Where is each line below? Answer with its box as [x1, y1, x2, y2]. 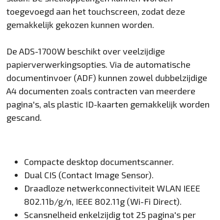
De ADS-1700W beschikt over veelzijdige [6, 45, 165, 56]
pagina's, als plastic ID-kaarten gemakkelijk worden [6, 98, 210, 110]
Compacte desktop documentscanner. [24, 156, 174, 167]
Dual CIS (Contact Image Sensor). [24, 169, 154, 180]
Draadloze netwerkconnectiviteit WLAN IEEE [24, 182, 201, 193]
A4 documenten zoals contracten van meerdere [6, 85, 196, 96]
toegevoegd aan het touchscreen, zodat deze [6, 5, 186, 17]
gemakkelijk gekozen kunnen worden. [6, 19, 155, 30]
